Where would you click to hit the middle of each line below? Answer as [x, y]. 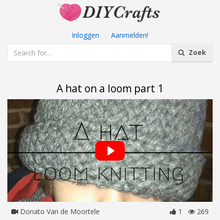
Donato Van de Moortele [59, 211]
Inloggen [85, 35]
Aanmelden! [130, 35]
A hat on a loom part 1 [110, 88]
